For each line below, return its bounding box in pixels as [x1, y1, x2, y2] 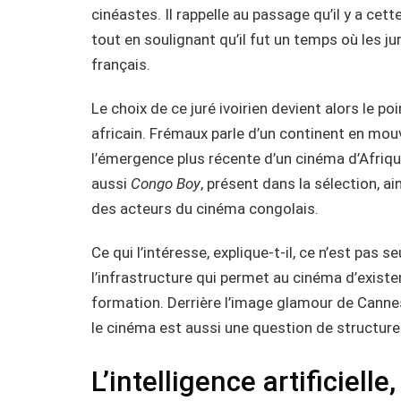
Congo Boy [131, 175, 200, 193]
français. [91, 55, 150, 73]
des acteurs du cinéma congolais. [91, 200, 319, 218]
